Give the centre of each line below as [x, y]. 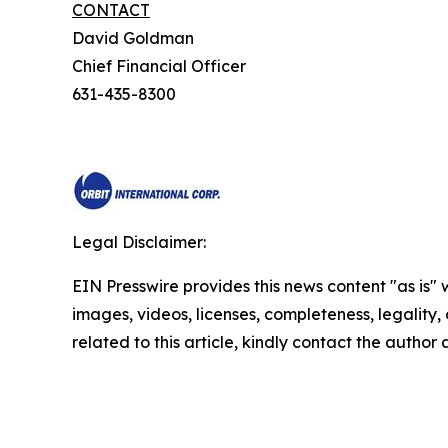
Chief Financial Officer [191, 66]
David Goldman [165, 38]
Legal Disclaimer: [139, 242]
